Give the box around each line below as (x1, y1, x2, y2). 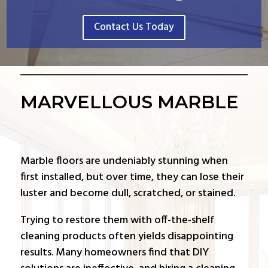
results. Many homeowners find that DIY (20, 243, 209, 261)
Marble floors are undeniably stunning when (20, 152, 228, 170)
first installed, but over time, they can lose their (20, 168, 244, 186)
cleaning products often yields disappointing (20, 227, 233, 245)
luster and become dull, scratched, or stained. (20, 184, 235, 202)
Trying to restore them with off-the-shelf (20, 211, 214, 229)
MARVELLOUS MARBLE (20, 90, 239, 113)
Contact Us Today (94, 19, 174, 36)
